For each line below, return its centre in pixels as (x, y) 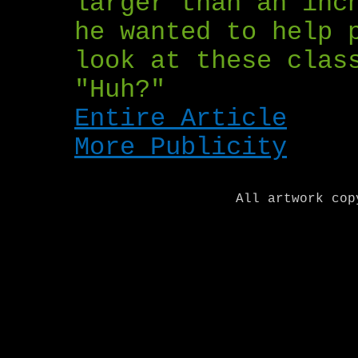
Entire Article (181, 119)
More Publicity (181, 147)
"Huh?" (120, 90)
